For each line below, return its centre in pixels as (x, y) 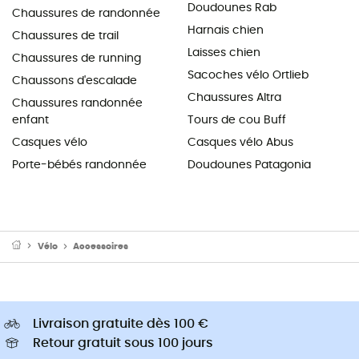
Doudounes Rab (232, 8)
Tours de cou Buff (237, 120)
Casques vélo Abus (240, 142)
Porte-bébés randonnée (79, 165)
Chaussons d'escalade (75, 81)
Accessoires (101, 246)
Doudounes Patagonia (249, 165)
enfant (30, 120)
